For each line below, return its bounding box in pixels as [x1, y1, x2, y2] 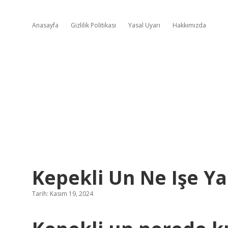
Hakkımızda [173, 21, 206, 30]
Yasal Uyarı [128, 21, 160, 30]
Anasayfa [32, 21, 59, 30]
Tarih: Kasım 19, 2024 [32, 189, 93, 198]
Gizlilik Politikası [71, 21, 116, 30]
